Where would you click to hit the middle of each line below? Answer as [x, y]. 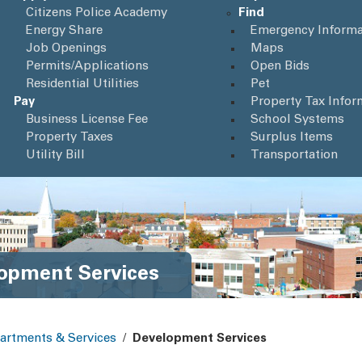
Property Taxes [69, 138]
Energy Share [64, 31]
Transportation [295, 156]
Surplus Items [292, 138]
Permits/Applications [87, 67]
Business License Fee [87, 120]
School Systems [298, 120]
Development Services [200, 339]
